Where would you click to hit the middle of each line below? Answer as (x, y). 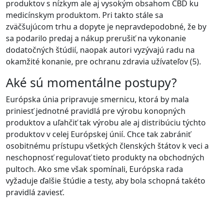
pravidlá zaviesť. (35, 192)
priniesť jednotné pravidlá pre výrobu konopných (96, 111)
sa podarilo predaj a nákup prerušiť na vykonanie (96, 38)
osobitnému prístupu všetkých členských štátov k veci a (107, 146)
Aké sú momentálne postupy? (91, 82)
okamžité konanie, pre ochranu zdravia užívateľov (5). (103, 61)
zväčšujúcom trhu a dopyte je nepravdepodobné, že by (106, 26)
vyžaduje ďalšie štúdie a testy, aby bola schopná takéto (106, 180)
